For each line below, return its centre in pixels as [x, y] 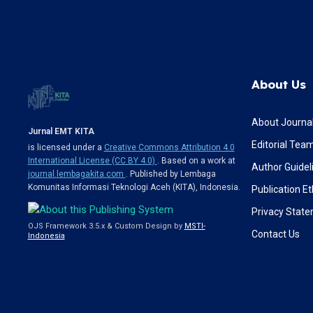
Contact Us [275, 234]
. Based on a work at [196, 160]
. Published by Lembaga [170, 174]
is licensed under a [66, 147]
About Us [278, 84]
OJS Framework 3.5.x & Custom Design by [106, 226]
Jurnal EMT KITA [61, 131]
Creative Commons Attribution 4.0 [169, 147]
